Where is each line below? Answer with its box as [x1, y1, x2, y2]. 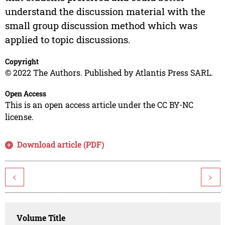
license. [5, 111, 34, 123]
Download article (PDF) [17, 139, 105, 150]
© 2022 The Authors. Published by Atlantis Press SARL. [5, 67, 213, 78]
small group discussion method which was [5, 19, 197, 32]
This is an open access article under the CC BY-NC [5, 99, 193, 110]
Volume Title [17, 212, 66, 223]
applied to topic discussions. [5, 33, 131, 46]
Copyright [5, 57, 39, 67]
